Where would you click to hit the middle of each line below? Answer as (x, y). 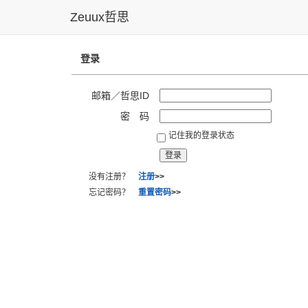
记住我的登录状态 (201, 135)
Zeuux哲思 (100, 17)
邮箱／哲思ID (120, 96)
